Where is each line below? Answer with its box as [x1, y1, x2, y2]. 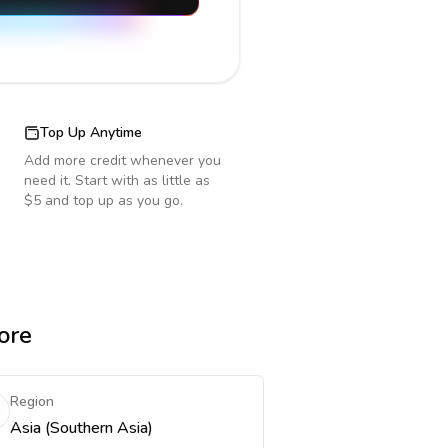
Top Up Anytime [40, 123, 142, 142]
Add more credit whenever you [24, 151, 221, 170]
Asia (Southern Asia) [9, 417, 153, 439]
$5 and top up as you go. [24, 191, 183, 210]
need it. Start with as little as [24, 171, 210, 190]
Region [9, 392, 54, 411]
